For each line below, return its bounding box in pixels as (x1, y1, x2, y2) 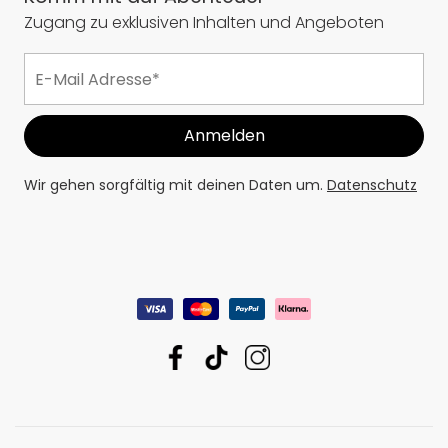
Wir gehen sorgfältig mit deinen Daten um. (24, 175, 327, 196)
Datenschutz (327, 175, 417, 196)
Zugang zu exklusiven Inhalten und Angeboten (24, 11, 384, 35)
